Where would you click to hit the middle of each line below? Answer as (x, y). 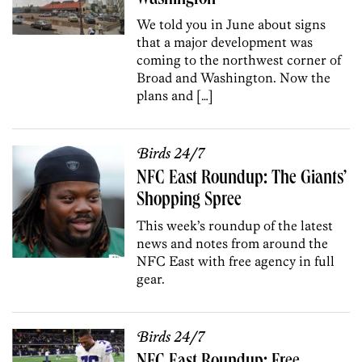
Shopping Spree (189, 201)
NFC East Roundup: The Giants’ (242, 179)
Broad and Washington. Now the (234, 77)
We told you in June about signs (232, 24)
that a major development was (225, 42)
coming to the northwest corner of (239, 59)
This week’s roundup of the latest (235, 225)
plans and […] (175, 95)
